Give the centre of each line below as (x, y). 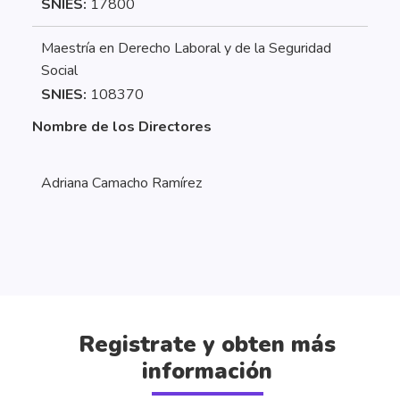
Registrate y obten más (207, 345)
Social (59, 70)
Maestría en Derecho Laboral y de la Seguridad (186, 48)
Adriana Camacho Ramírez (121, 183)
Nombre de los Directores (122, 127)
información (207, 372)
